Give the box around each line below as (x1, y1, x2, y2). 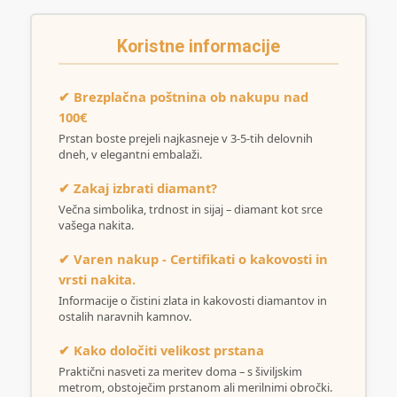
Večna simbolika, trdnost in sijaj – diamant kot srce (58, 200, 323, 217)
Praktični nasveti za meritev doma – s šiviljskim (58, 362, 302, 379)
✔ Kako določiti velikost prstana (58, 340, 264, 359)
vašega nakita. (58, 216, 134, 233)
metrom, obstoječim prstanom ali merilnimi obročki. (58, 378, 332, 395)
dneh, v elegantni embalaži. (58, 145, 202, 162)
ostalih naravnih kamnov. (58, 307, 191, 324)
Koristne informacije (116, 35, 280, 57)
